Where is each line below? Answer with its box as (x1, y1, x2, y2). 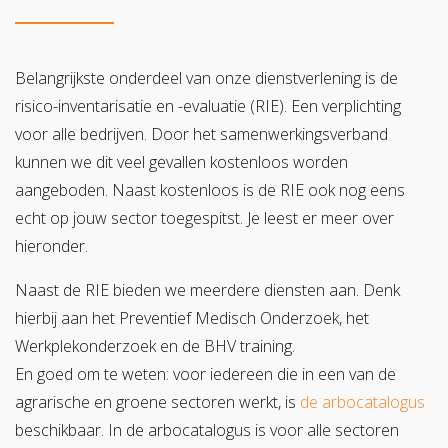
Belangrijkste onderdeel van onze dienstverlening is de (15, 67, 398, 90)
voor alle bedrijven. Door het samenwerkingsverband (15, 123, 388, 146)
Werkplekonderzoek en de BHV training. (15, 335, 295, 358)
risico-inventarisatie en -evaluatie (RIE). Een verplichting (15, 95, 401, 118)
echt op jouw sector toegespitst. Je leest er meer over (15, 207, 394, 230)
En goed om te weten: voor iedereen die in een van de (15, 363, 396, 386)
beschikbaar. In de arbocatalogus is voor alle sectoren (15, 419, 399, 442)
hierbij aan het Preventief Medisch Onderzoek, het (15, 307, 369, 330)
